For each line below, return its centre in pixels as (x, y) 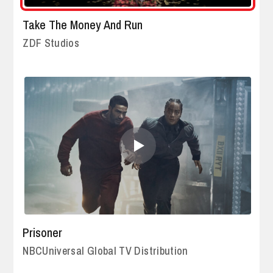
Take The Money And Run (83, 25)
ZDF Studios (51, 43)
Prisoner (43, 232)
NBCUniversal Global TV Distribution (105, 250)
